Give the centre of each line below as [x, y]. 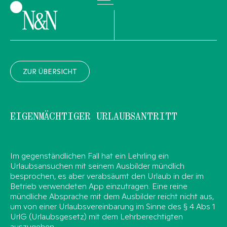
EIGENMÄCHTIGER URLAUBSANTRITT [94, 117]
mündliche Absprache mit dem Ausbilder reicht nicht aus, [112, 196]
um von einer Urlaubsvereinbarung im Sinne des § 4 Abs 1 [113, 206]
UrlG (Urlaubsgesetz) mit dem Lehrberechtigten [97, 217]
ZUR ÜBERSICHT [50, 71]
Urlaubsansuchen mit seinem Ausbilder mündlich [97, 166]
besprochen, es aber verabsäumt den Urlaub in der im [107, 176]
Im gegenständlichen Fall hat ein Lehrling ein [89, 156]
